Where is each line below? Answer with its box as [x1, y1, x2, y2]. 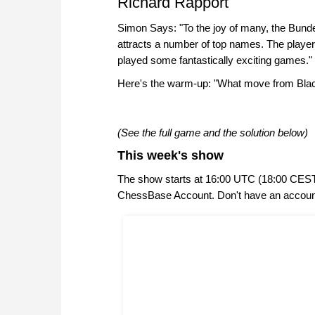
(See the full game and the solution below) [117, 127, 308, 139]
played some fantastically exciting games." [117, 54, 312, 67]
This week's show [117, 148, 224, 163]
